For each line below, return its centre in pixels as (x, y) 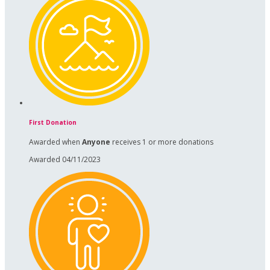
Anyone (96, 142)
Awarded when (55, 142)
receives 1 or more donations (162, 142)
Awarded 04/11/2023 (65, 159)
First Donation (53, 123)
